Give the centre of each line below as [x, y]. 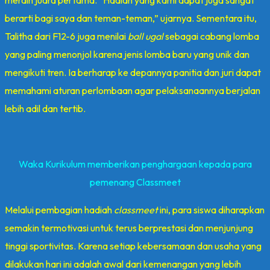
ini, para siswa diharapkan [211, 209]
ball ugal [146, 36]
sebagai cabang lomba [211, 36]
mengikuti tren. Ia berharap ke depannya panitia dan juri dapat [133, 72]
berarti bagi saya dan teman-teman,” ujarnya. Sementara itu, [131, 18]
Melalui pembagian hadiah [59, 209]
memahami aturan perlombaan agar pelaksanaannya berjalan [133, 90]
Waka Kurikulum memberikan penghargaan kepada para [135, 164]
